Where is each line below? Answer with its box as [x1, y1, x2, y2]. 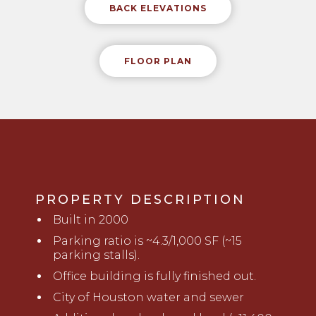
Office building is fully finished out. [53, 269, 256, 284]
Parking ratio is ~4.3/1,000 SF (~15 [53, 234, 242, 248]
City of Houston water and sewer [53, 291, 244, 305]
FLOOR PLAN [124, 56, 192, 67]
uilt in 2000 [61, 213, 128, 227]
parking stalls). [53, 248, 140, 262]
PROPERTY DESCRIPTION [35, 192, 245, 208]
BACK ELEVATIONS [109, 3, 207, 14]
